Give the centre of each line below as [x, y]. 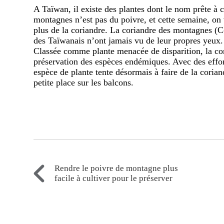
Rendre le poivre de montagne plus [116, 168]
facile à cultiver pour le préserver [114, 178]
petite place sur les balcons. [85, 83]
